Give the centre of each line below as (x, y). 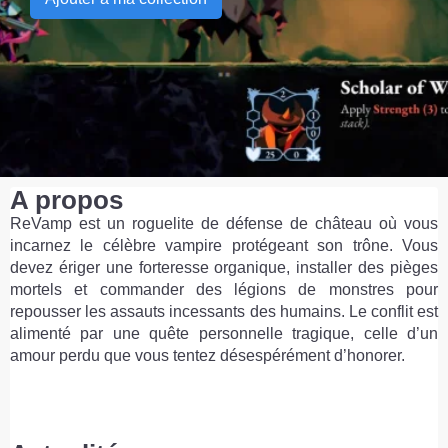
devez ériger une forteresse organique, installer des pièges (224, 267)
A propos (66, 200)
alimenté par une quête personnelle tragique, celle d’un (224, 333)
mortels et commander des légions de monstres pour (224, 289)
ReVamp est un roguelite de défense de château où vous (224, 223)
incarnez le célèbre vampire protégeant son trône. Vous (224, 245)
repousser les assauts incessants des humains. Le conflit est (224, 311)
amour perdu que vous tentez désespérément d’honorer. (207, 355)
